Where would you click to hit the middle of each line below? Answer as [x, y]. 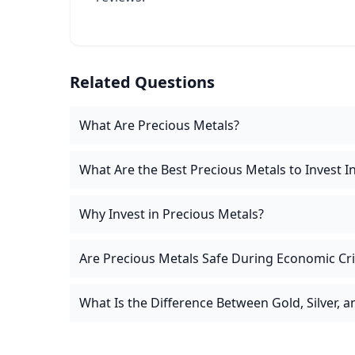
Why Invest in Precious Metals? [172, 214]
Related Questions [142, 82]
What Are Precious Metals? [159, 125]
